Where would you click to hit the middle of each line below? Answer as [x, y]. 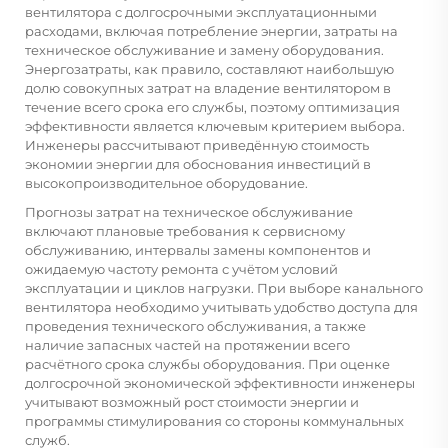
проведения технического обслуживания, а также [195, 325]
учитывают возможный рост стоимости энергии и [192, 401]
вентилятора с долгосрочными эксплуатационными [201, 11]
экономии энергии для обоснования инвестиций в [198, 163]
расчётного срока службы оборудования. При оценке [207, 363]
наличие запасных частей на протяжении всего [187, 344]
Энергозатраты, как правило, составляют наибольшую [209, 68]
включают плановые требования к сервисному [185, 230]
